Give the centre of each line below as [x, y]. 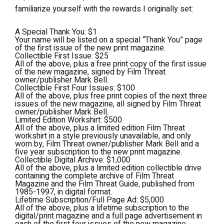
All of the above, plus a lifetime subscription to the [102, 208]
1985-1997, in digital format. [63, 192]
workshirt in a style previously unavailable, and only [103, 136]
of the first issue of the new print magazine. [90, 48]
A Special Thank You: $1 [56, 32]
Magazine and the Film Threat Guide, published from [105, 184]
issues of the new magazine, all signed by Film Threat [108, 104]
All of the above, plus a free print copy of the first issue [111, 64]
